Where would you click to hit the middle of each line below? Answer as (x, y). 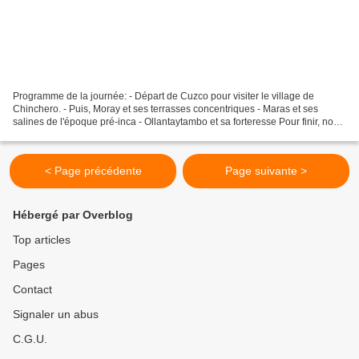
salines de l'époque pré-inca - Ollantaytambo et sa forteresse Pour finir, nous (178, 121)
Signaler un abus (56, 314)
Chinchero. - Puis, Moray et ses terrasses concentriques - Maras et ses (165, 109)
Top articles (42, 240)
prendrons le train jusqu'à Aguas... (87, 134)
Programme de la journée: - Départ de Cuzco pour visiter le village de (163, 96)
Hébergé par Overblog (73, 215)
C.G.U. (30, 339)
